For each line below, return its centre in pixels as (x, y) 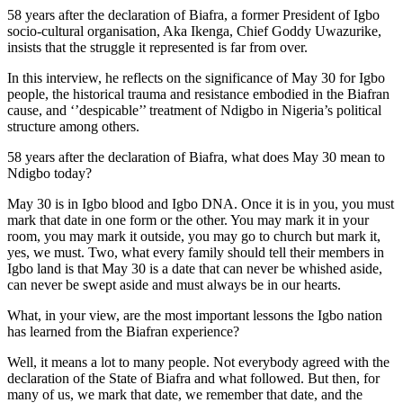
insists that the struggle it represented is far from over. (157, 47)
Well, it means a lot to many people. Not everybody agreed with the (198, 362)
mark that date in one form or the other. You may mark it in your (188, 219)
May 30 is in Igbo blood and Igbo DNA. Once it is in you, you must (201, 203)
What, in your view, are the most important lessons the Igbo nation (195, 315)
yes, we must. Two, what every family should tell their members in (196, 252)
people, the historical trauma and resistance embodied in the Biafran (198, 94)
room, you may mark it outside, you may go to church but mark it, (194, 236)
